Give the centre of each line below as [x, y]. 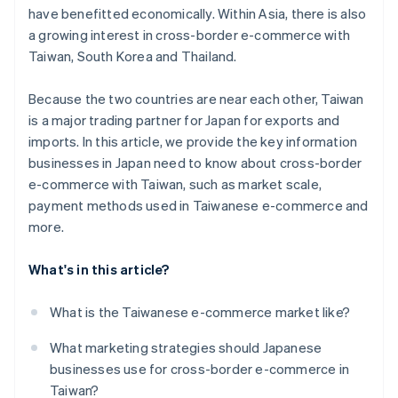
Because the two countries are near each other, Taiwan [196, 99]
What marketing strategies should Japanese [186, 348]
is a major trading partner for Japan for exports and [184, 120]
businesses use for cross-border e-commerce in [200, 369]
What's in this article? [99, 270]
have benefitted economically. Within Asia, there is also [198, 14]
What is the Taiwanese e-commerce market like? [200, 312]
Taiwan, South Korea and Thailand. [133, 56]
